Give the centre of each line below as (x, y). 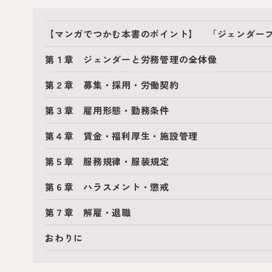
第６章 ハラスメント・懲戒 (107, 187)
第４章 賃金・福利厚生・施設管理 (121, 136)
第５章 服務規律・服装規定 (107, 161)
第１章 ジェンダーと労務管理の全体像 (131, 59)
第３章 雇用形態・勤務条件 (107, 110)
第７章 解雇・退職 (88, 212)
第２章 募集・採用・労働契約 (112, 85)
